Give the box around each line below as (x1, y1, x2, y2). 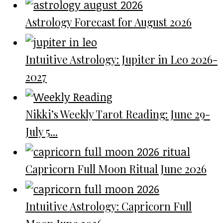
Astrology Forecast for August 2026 (25, 14, 192, 29)
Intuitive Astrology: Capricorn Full (25, 199, 192, 213)
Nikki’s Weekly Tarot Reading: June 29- (25, 107, 210, 121)
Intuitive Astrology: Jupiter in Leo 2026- (25, 52, 218, 66)
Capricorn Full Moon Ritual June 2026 (25, 161, 207, 176)
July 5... (25, 124, 58, 138)
